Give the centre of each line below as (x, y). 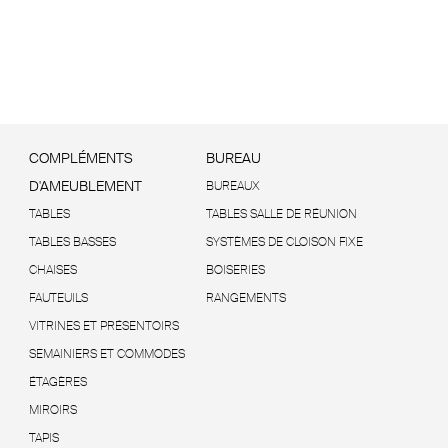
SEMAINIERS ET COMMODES (106, 354)
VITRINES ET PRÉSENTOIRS (103, 326)
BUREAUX (232, 186)
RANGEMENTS (245, 298)
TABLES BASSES (72, 242)
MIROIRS (52, 410)
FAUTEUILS (58, 298)
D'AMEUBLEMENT (85, 186)
